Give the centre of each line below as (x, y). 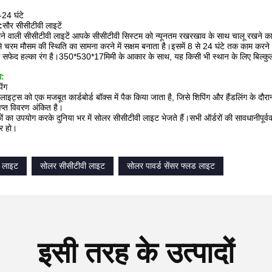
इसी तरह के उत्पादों (136, 253)
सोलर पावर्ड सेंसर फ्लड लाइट (171, 166)
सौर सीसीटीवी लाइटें (32, 25)
